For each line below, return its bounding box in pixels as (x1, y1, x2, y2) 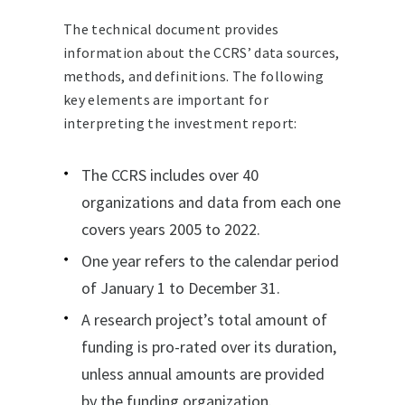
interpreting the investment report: (63, 113, 297, 132)
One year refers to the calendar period (81, 250, 339, 271)
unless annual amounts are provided (81, 363, 325, 384)
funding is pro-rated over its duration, (81, 335, 336, 357)
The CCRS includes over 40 (81, 164, 259, 185)
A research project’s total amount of (81, 308, 327, 330)
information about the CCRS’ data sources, (63, 42, 340, 61)
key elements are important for (63, 89, 268, 108)
